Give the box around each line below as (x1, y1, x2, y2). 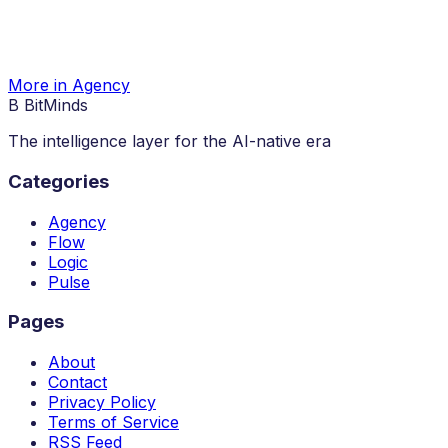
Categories (8, 170, 109, 194)
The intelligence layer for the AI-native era (8, 131, 331, 152)
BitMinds (24, 95, 88, 116)
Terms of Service (48, 412, 179, 433)
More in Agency (8, 75, 130, 96)
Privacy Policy (48, 392, 156, 413)
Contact (48, 372, 107, 393)
